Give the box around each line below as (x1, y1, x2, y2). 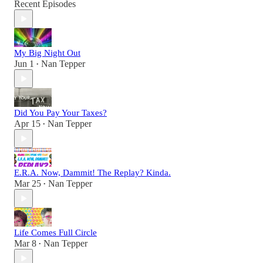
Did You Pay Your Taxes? (14, 108, 107, 118)
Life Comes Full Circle (14, 228, 97, 238)
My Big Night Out (14, 48, 80, 58)
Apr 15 (14, 119, 41, 129)
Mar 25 (14, 178, 41, 189)
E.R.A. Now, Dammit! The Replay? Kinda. (14, 168, 171, 178)
